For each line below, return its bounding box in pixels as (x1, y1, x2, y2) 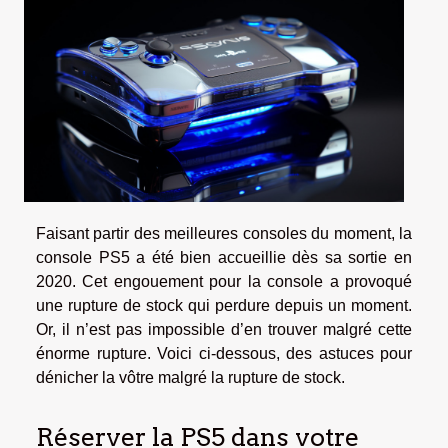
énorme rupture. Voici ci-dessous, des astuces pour (36, 345, 412, 363)
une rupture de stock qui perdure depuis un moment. (36, 297, 412, 315)
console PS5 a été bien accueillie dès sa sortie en (36, 249, 412, 267)
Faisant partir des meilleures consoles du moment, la (36, 225, 412, 243)
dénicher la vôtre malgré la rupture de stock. (36, 369, 345, 387)
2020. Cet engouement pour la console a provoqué (36, 273, 412, 291)
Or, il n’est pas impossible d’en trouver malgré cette (36, 321, 412, 339)
